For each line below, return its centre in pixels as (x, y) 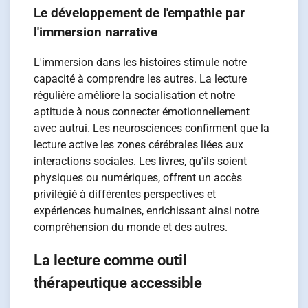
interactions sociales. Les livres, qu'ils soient (141, 162)
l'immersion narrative (96, 32)
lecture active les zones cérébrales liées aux (139, 145)
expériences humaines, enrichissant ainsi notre (147, 211)
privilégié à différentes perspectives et (125, 195)
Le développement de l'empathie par (140, 13)
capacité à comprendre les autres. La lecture (141, 79)
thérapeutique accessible (118, 283)
